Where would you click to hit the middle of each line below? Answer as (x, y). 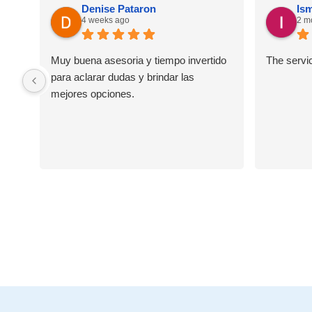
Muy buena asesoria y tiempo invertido (139, 61)
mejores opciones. (93, 94)
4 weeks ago (106, 21)
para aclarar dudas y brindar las (123, 77)
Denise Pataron (119, 9)
